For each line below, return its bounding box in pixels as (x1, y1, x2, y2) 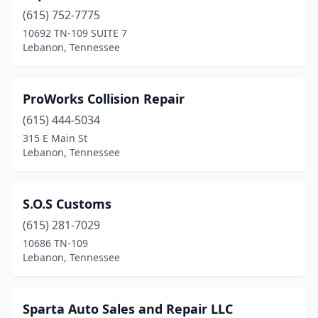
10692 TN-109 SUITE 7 (23, 26, 127, 40)
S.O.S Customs (23, 195, 111, 212)
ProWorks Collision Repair (23, 90, 185, 107)
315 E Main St (23, 131, 87, 145)
